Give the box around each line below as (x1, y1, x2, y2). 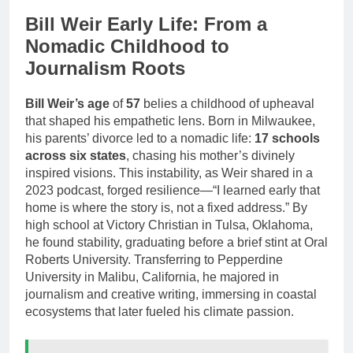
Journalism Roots (25, 58, 185, 80)
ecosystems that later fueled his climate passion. (25, 304, 294, 318)
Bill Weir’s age (25, 96, 110, 110)
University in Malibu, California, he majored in (25, 269, 279, 284)
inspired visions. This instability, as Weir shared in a (25, 165, 313, 180)
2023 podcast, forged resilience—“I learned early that (25, 183, 320, 197)
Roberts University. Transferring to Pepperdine (25, 252, 283, 266)
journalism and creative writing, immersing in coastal (25, 287, 317, 301)
